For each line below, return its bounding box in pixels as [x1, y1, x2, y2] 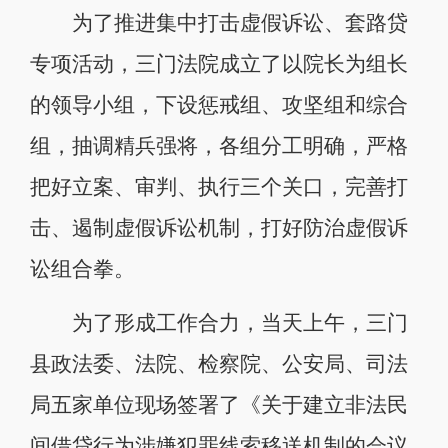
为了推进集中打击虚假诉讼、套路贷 [29, 11, 408, 34]
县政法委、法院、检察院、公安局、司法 [29, 352, 408, 375]
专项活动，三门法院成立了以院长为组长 [29, 52, 408, 75]
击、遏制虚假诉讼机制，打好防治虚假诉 [29, 216, 408, 239]
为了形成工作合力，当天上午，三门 [29, 311, 408, 334]
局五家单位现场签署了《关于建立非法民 [29, 393, 408, 416]
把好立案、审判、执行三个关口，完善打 [29, 175, 408, 198]
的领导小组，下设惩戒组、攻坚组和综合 [29, 93, 408, 116]
